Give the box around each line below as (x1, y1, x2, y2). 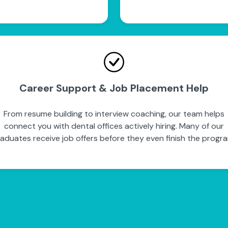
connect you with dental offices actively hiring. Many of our (4, 121, 224, 131)
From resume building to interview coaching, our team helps (4, 108, 224, 119)
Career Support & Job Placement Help (19, 81, 209, 95)
